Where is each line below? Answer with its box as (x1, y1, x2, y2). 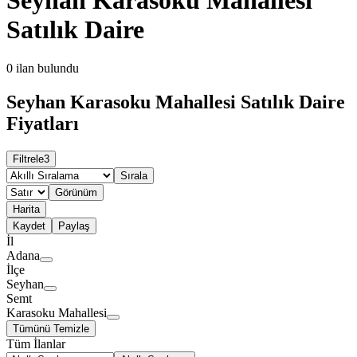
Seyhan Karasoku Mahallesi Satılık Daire (6, 92, 345, 113)
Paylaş (58, 220, 90, 233)
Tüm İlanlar (6, 337, 65, 351)
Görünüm (55, 186, 97, 199)
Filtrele (13, 153, 44, 166)
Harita (13, 203, 40, 216)
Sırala (120, 170, 147, 182)
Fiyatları (6, 113, 79, 135)
